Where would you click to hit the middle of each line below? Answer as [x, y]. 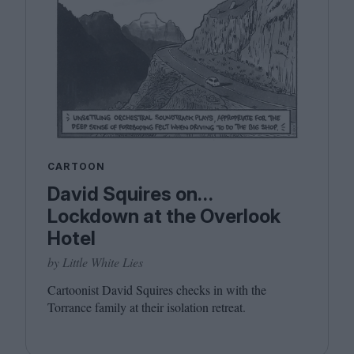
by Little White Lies [95, 262]
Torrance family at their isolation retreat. [147, 307]
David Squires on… [130, 194]
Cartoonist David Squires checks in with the [157, 290]
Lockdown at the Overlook [164, 216]
